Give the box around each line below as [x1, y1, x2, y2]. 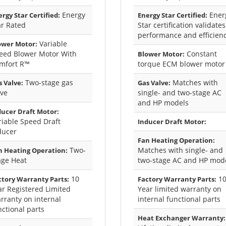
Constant [185, 49, 217, 59]
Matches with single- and [138, 145, 223, 155]
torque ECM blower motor [138, 59, 225, 69]
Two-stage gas [23, 78, 73, 88]
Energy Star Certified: [138, 11, 207, 20]
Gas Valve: [138, 78, 171, 88]
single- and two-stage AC [138, 88, 221, 98]
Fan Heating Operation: [138, 136, 215, 145]
